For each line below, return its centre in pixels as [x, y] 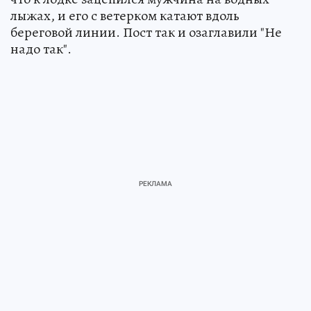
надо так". [41, 49]
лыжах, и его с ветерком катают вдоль [125, 15]
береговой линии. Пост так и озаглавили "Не [146, 32]
